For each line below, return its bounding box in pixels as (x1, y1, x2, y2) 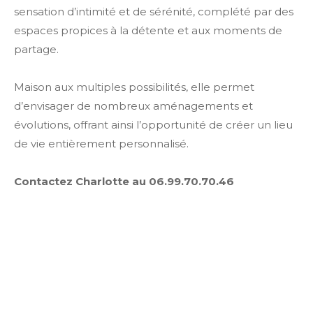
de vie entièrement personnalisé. (14, 136, 189, 150)
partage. (14, 42, 59, 56)
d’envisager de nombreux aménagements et (14, 99, 253, 112)
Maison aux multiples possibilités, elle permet (14, 80, 254, 94)
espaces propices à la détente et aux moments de (14, 23, 282, 37)
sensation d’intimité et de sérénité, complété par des (14, 4, 293, 18)
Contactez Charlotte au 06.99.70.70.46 (14, 174, 234, 188)
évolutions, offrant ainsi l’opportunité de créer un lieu (14, 117, 293, 131)
